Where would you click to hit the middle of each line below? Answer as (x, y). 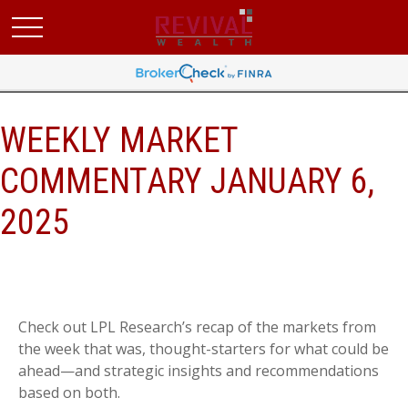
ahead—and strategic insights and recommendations (199, 371)
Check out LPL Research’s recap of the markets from (197, 327)
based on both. (69, 393)
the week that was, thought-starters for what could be (204, 349)
